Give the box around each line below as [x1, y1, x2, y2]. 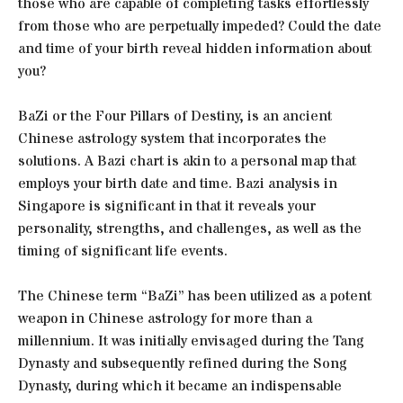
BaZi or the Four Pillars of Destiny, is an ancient [18, 105, 332, 126]
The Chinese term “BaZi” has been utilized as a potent [18, 285, 372, 306]
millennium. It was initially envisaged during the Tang [18, 330, 364, 351]
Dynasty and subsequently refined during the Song [18, 353, 347, 373]
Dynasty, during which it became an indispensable [18, 375, 342, 396]
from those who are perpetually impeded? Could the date [18, 15, 381, 36]
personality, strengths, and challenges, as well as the [18, 218, 362, 238]
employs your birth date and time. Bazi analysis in [18, 173, 337, 193]
